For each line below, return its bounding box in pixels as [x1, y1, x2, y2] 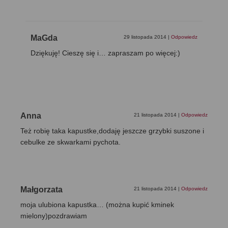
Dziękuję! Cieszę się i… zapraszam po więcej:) [31, 49, 180, 58]
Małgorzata [20, 185, 63, 194]
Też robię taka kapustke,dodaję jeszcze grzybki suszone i [20, 127, 204, 135]
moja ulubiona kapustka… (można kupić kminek [20, 201, 174, 209]
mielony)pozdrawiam [20, 212, 87, 220]
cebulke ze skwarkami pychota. [20, 138, 121, 147]
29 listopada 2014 [124, 34, 168, 40]
